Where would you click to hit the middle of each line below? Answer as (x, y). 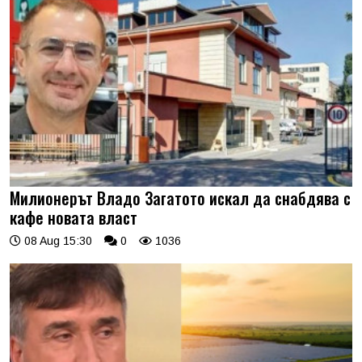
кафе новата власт (74, 217)
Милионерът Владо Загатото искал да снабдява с (180, 198)
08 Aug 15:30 (57, 240)
